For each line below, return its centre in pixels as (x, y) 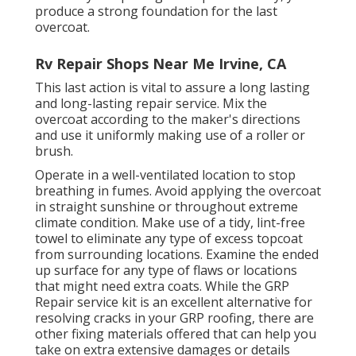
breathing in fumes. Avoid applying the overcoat (178, 190)
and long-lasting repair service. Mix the (151, 103)
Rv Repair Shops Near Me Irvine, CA (161, 63)
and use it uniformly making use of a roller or (170, 135)
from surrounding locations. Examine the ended (177, 254)
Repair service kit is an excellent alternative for (174, 302)
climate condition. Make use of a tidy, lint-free (170, 222)
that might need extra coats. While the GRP (162, 286)
